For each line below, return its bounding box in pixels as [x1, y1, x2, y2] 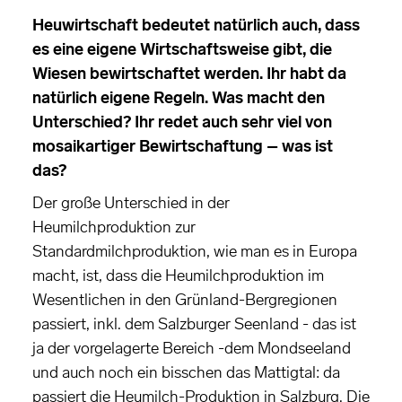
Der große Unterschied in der [32, 193, 230, 214]
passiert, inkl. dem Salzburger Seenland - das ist [32, 314, 356, 335]
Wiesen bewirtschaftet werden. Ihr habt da [32, 64, 346, 84]
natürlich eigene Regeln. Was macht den [32, 88, 325, 109]
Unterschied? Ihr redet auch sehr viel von [32, 112, 332, 133]
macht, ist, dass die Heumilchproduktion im [32, 266, 324, 286]
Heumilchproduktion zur [32, 217, 196, 238]
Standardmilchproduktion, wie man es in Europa [32, 241, 357, 262]
